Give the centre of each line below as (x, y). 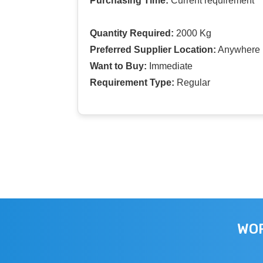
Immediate (170, 66)
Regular (192, 82)
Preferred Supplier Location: (153, 49)
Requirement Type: (132, 82)
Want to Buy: (118, 66)
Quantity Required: (132, 33)
